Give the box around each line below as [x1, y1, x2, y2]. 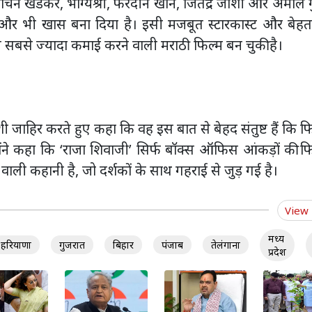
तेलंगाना [211, 238, 240, 252]
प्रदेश [268, 244, 286, 258]
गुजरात [59, 238, 85, 252]
